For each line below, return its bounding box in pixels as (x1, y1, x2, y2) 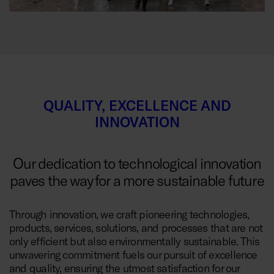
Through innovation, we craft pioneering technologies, (9, 207, 250, 221)
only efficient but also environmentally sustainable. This (9, 234, 260, 248)
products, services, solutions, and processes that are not (9, 221, 263, 234)
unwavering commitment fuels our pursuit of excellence (9, 248, 257, 261)
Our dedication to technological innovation (13, 154, 261, 172)
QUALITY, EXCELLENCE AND (43, 97, 231, 114)
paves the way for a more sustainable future (10, 171, 264, 189)
